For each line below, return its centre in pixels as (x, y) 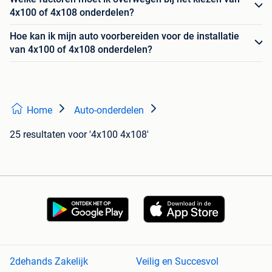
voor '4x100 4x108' (108, 134)
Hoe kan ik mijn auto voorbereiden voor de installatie (124, 36)
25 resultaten (38, 134)
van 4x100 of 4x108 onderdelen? (81, 49)
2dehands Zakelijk (49, 262)
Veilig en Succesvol (177, 262)
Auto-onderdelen (109, 110)
